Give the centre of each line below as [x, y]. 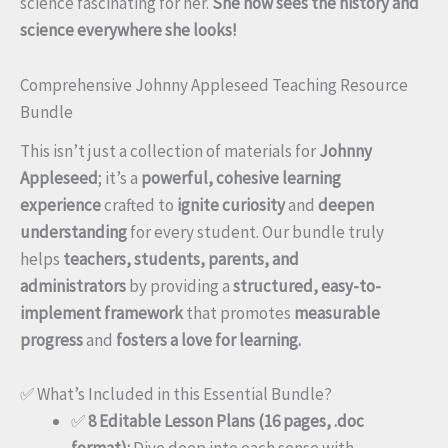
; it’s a [119, 177]
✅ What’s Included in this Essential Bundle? [176, 393]
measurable [337, 312]
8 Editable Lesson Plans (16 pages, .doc [226, 420]
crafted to [139, 204]
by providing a [179, 285]
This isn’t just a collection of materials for [169, 150]
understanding [73, 231]
